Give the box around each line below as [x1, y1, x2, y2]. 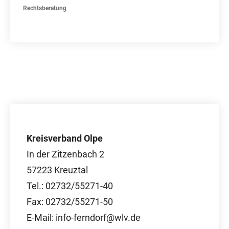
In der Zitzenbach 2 [27, 149, 104, 159]
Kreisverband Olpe [27, 133, 103, 144]
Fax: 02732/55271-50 [27, 196, 113, 207]
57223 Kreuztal [27, 165, 88, 175]
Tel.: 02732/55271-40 [27, 180, 113, 191]
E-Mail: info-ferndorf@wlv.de [27, 212, 141, 223]
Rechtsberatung [23, 5, 66, 12]
